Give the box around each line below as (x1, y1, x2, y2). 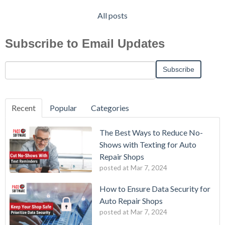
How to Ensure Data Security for (99, 184, 210, 194)
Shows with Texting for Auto (99, 139, 196, 149)
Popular (50, 102, 77, 113)
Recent (12, 102, 36, 113)
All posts (97, 10, 128, 20)
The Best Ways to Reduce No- (99, 127, 203, 137)
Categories (91, 102, 129, 113)
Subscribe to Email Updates (5, 36, 165, 50)
